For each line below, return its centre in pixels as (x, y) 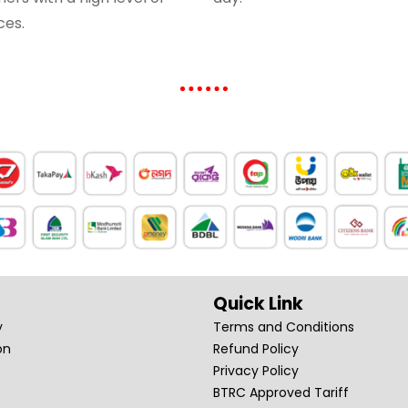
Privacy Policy (256, 370)
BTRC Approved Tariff (281, 392)
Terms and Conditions (284, 326)
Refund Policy (256, 348)
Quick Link (258, 303)
